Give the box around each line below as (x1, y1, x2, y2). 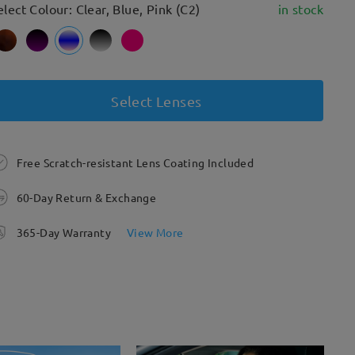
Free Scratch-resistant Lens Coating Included (16, 155, 254, 170)
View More (127, 225, 184, 239)
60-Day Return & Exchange (16, 190, 157, 204)
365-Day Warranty (16, 225, 112, 239)
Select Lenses (111, 92, 202, 109)
